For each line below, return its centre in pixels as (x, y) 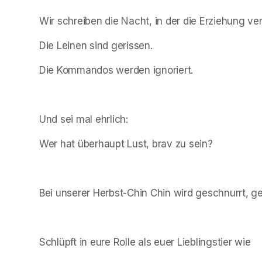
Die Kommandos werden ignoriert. (116, 70)
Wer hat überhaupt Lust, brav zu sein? (126, 144)
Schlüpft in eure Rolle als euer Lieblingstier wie (145, 242)
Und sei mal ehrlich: (84, 119)
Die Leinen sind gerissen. (96, 45)
